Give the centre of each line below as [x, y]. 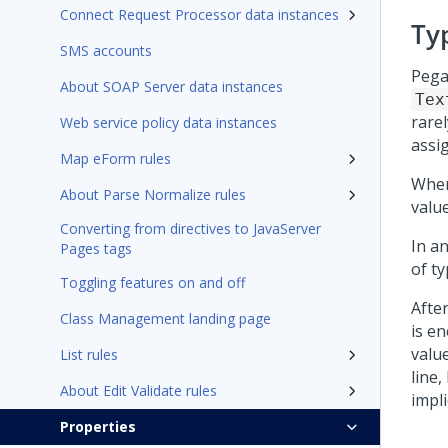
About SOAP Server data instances [171, 86]
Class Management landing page [165, 318]
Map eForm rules [115, 158]
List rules [89, 354]
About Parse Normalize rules [153, 194]
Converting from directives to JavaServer [190, 228]
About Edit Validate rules [138, 390]
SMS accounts [106, 50]
